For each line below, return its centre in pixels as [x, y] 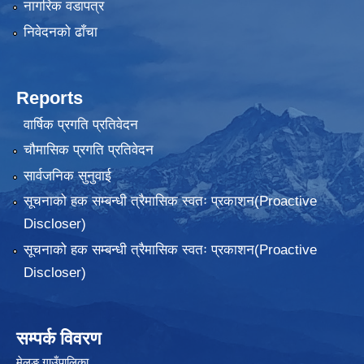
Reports [50, 97]
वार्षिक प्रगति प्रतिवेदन [80, 124]
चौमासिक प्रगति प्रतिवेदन [88, 150]
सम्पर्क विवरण [58, 338]
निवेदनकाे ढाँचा [60, 32]
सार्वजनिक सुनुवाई [67, 175]
